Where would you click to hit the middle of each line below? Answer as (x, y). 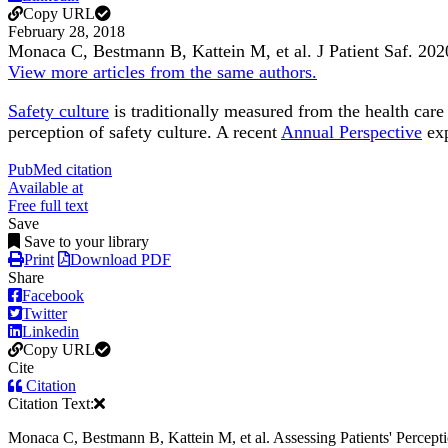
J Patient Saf (362, 51)
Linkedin (50, 332)
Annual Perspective (351, 132)
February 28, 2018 (66, 32)
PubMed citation (60, 170)
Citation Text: (51, 404)
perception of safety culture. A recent (144, 132)
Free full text (48, 206)
